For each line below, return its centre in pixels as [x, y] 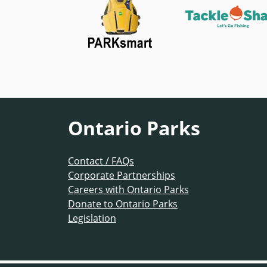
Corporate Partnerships [122, 175]
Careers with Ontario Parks [128, 189]
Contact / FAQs [101, 161]
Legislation [92, 218]
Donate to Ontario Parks [123, 204]
